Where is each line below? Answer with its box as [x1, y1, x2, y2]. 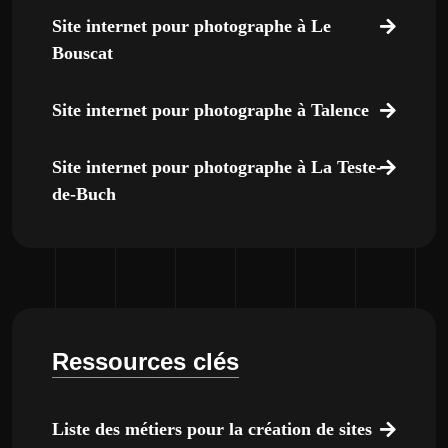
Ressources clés [52, 348, 239, 375]
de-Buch [52, 184, 116, 204]
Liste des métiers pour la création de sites [52, 419, 372, 439]
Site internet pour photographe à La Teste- [52, 157, 382, 177]
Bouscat [52, 43, 113, 63]
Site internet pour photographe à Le [52, 16, 331, 36]
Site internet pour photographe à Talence [52, 100, 369, 120]
